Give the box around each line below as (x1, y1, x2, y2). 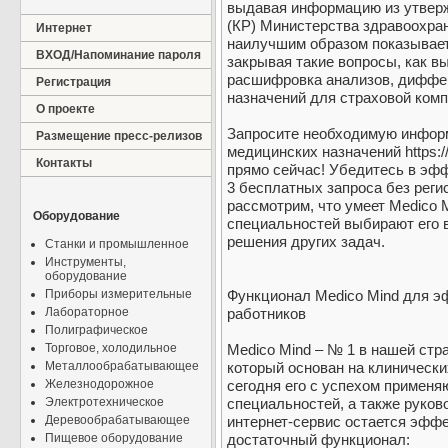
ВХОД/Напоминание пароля (36, 48, 201, 62)
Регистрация (36, 75, 111, 89)
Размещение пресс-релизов (36, 129, 202, 143)
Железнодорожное (45, 377, 154, 391)
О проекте (36, 102, 95, 116)
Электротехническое (45, 395, 164, 409)
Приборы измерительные (45, 287, 192, 301)
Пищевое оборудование (45, 431, 183, 445)
